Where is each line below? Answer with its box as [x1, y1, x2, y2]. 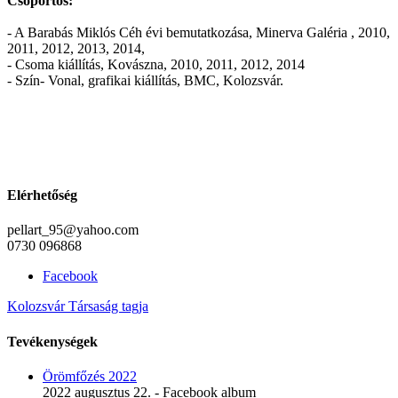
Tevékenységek [7, 333, 98, 349]
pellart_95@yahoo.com [7, 222, 139, 238]
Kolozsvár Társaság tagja [7, 298, 148, 314]
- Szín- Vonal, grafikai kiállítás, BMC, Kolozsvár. [7, 72, 283, 88]
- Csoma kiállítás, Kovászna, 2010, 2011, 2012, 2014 [7, 56, 305, 72]
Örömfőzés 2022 [43, 368, 137, 384]
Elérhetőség [7, 187, 77, 203]
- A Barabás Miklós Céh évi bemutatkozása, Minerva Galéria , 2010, [7, 24, 390, 40]
